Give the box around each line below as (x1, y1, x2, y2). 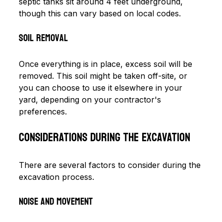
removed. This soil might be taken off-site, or (19, 70, 190, 81)
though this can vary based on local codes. (19, 8, 181, 18)
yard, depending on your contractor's (19, 94, 164, 105)
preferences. (19, 106, 67, 116)
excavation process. (19, 171, 94, 182)
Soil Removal (19, 29, 68, 47)
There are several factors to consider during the (19, 160, 203, 170)
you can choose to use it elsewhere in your (19, 82, 185, 93)
